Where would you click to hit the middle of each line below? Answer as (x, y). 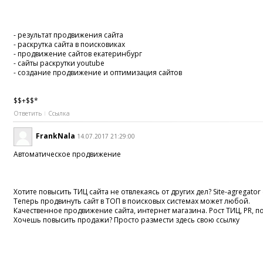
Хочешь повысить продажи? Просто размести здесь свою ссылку (127, 220)
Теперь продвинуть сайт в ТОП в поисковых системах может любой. (132, 201)
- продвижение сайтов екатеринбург (78, 53)
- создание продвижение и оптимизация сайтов (98, 72)
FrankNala (56, 136)
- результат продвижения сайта (69, 35)
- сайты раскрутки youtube (59, 63)
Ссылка (59, 113)
